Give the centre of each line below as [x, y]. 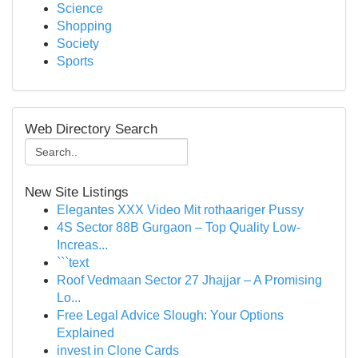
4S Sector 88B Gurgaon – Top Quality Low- [179, 227]
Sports [75, 61]
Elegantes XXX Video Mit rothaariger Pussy [180, 210]
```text [73, 263]
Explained [86, 333]
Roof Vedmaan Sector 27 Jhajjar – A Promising [189, 280]
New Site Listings [77, 192]
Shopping [84, 26]
